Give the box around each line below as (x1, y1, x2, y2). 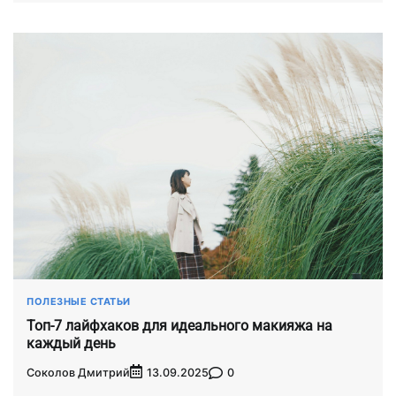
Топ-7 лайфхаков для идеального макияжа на (27, 316, 332, 334)
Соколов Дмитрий (27, 365, 130, 379)
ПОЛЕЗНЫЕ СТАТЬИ (27, 294, 131, 308)
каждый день (27, 334, 116, 352)
